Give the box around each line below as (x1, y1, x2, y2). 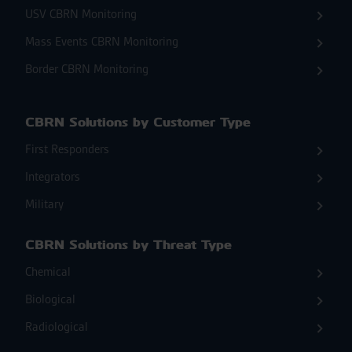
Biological (25, 291, 75, 308)
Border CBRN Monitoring (25, 61, 148, 78)
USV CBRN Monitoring (25, 6, 137, 23)
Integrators (25, 169, 80, 185)
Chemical (25, 264, 71, 280)
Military (25, 196, 64, 213)
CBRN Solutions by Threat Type (25, 237, 232, 253)
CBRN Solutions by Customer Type (25, 115, 251, 130)
